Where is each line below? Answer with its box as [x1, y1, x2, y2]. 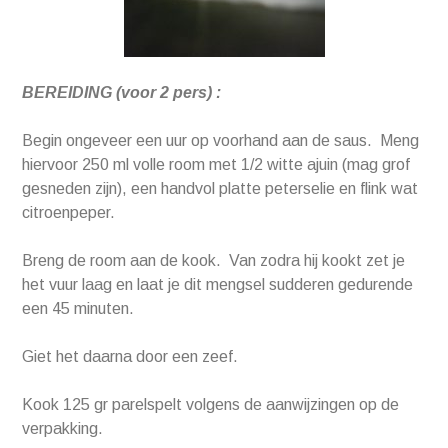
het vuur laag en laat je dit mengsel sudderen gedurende [22, 276, 414, 294]
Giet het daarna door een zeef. [22, 348, 239, 366]
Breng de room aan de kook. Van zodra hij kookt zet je [22, 252, 406, 270]
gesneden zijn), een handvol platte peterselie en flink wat [22, 180, 419, 198]
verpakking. [22, 420, 104, 438]
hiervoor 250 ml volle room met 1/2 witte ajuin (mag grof [22, 156, 411, 174]
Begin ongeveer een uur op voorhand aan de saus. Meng [22, 132, 420, 150]
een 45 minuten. [22, 300, 135, 318]
